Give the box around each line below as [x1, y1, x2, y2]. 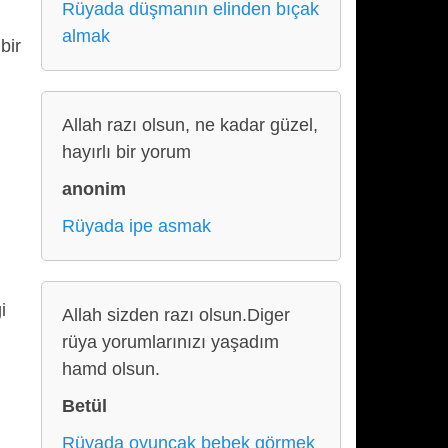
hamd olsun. [62, 359, 160, 379]
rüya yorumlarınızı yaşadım [62, 332, 279, 352]
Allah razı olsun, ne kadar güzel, [62, 115, 318, 135]
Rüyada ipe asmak [62, 216, 211, 236]
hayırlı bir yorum [62, 142, 191, 162]
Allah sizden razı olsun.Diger [62, 305, 290, 325]
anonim [62, 179, 126, 199]
